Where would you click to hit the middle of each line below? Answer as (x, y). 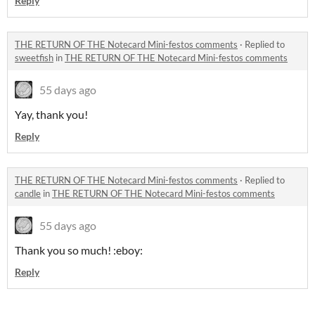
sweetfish (34, 58)
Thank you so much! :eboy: (79, 250)
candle (28, 194)
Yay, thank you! (51, 115)
